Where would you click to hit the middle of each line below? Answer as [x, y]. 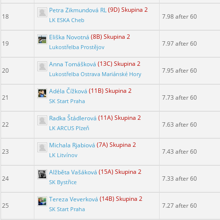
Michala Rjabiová [72, 145]
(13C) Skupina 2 [119, 64]
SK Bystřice [63, 182]
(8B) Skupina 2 [110, 37]
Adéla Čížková [68, 91]
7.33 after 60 [179, 179]
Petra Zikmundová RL [78, 10]
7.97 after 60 [179, 44]
